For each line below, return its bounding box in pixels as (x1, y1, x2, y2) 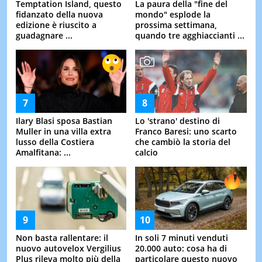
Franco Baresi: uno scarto (135, 126, 237, 137)
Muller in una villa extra (15, 125, 111, 137)
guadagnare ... (15, 29, 73, 41)
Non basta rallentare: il (15, 232, 108, 243)
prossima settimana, (135, 19, 217, 31)
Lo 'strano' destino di (135, 115, 220, 127)
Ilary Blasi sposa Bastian (15, 115, 112, 126)
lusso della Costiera (15, 136, 94, 147)
